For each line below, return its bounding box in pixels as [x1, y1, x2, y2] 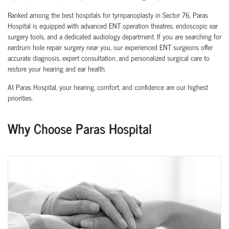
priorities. [8, 91, 33, 103]
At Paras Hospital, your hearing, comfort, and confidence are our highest [8, 80, 208, 93]
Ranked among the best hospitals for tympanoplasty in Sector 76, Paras [8, 8, 208, 20]
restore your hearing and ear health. [8, 62, 106, 74]
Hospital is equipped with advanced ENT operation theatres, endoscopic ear [8, 19, 218, 31]
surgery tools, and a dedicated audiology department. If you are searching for [8, 30, 221, 42]
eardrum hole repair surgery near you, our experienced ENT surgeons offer [8, 40, 213, 53]
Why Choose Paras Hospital [8, 117, 152, 139]
